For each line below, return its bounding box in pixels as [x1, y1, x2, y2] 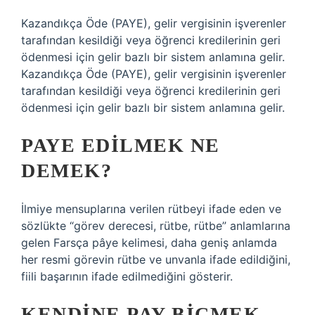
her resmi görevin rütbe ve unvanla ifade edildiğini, [21, 252, 290, 266]
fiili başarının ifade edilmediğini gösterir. [21, 269, 233, 283]
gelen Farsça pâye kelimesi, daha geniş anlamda [21, 236, 277, 250]
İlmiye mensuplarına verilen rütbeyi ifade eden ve [21, 202, 281, 216]
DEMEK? [21, 160, 112, 181]
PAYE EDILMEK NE [21, 134, 220, 156]
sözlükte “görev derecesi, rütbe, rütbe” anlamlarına [21, 219, 290, 233]
